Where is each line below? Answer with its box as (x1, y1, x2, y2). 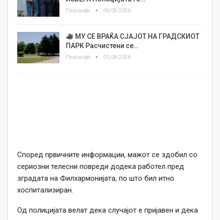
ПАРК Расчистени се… (66, 42, 138, 50)
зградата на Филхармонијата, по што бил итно (17, 174, 174, 183)
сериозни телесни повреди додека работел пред (17, 162, 184, 171)
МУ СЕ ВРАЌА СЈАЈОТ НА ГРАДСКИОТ (73, 32, 199, 41)
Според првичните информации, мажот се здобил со (17, 150, 197, 160)
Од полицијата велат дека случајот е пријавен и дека (17, 206, 198, 215)
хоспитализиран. (17, 186, 73, 195)
